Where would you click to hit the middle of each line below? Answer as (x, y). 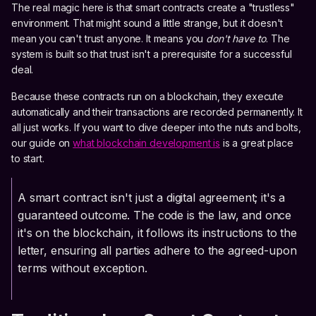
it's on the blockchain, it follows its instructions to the (157, 233)
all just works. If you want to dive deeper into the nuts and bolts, (156, 128)
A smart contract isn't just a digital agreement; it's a (152, 198)
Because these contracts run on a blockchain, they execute (148, 97)
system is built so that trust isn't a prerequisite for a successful (152, 54)
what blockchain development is (146, 143)
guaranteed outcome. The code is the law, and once (155, 215)
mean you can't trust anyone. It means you (109, 39)
